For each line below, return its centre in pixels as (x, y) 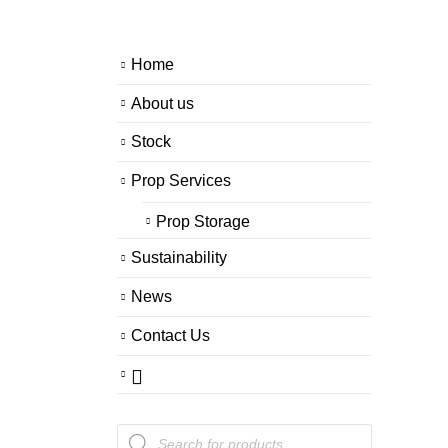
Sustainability (179, 257)
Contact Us (170, 334)
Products (147, 431)
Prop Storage (203, 220)
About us (162, 102)
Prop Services (181, 179)
